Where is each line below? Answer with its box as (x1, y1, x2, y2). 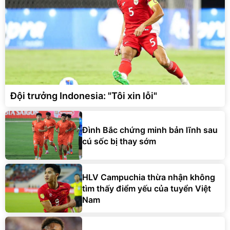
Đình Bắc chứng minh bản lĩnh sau (82, 124, 218, 135)
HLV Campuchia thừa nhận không (82, 171, 215, 182)
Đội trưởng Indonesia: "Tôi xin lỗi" (10, 90, 157, 102)
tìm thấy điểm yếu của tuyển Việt (82, 183, 211, 194)
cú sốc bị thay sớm (82, 136, 156, 146)
